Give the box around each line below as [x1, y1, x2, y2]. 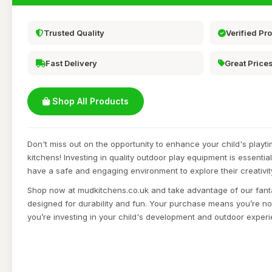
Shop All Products [50, 96, 129, 106]
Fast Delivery [46, 58, 97, 68]
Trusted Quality [44, 28, 104, 38]
